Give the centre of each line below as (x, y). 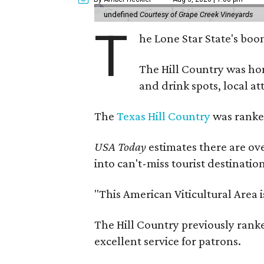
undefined (122, 14)
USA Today (121, 146)
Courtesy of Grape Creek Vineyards (196, 14)
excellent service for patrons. (168, 241)
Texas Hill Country (164, 116)
